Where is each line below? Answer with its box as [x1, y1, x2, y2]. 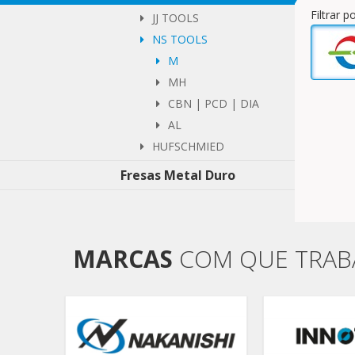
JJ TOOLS [152, 10, 199, 25]
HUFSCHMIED [152, 139, 224, 154]
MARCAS [73, 242, 173, 275]
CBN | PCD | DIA [168, 96, 259, 111]
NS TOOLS [152, 32, 208, 47]
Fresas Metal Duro [120, 166, 235, 184]
